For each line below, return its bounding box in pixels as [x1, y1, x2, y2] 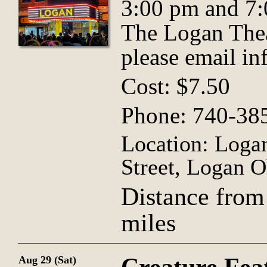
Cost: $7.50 [121, 73, 230, 99]
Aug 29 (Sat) [18, 254, 76, 266]
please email [121, 44, 242, 70]
